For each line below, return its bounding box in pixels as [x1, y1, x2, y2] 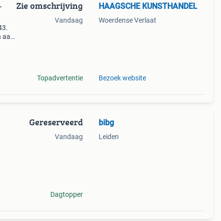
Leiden [98, 133, 119, 141]
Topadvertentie [37, 74, 83, 82]
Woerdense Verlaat [98, 16, 156, 24]
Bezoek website [98, 74, 146, 82]
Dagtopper [50, 190, 83, 198]
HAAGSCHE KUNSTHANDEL [98, 1, 197, 11]
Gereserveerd [29, 115, 83, 129]
